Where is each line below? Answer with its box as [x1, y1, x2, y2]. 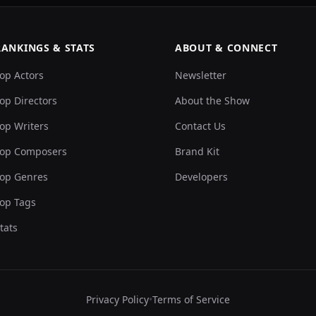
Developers [175, 170, 228, 183]
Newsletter [175, 68, 226, 82]
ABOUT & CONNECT [175, 41, 278, 54]
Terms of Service [152, 293, 230, 306]
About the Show [175, 94, 250, 107]
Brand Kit [175, 145, 219, 158]
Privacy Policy [86, 293, 149, 306]
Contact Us [175, 119, 226, 133]
